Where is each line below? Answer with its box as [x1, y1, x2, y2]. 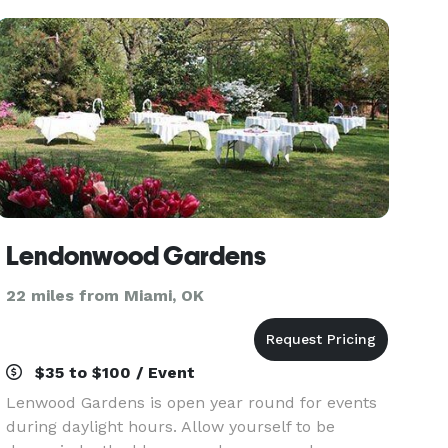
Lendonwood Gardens [6, 241, 267, 271]
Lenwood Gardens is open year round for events [6, 393, 378, 412]
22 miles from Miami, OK [6, 286, 205, 305]
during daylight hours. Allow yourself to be [6, 417, 336, 436]
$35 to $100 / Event [30, 363, 196, 382]
